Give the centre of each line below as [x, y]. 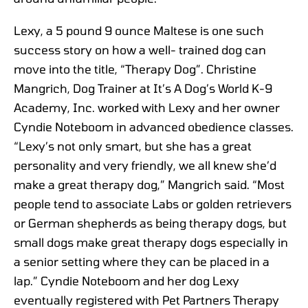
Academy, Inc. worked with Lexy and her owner [147, 108]
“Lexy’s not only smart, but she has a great [133, 146]
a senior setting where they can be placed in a [142, 262]
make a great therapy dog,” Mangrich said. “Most [149, 185]
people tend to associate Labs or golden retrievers [153, 204]
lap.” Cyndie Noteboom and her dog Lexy [126, 281]
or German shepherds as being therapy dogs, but [150, 223]
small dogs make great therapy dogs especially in [151, 242]
